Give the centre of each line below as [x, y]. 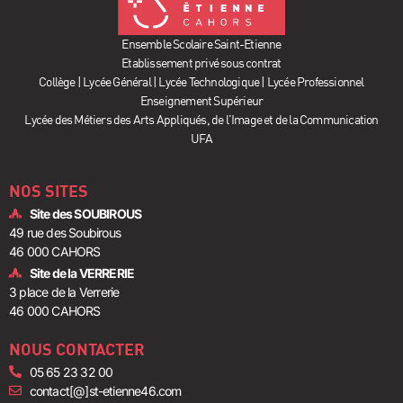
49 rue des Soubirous [65, 232]
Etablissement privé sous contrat [201, 63]
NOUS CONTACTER [77, 348]
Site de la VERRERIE [82, 273]
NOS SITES [49, 190]
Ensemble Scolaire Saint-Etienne [201, 45]
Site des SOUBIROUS [85, 213]
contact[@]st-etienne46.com [105, 390]
